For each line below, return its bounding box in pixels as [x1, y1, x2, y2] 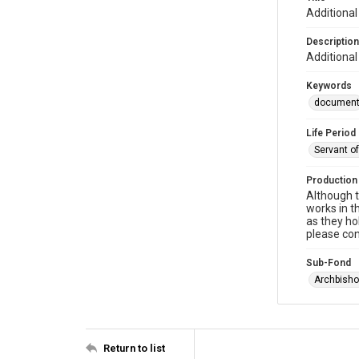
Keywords [306, 80, 352, 91]
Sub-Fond [306, 257, 351, 268]
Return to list [103, 341, 165, 354]
